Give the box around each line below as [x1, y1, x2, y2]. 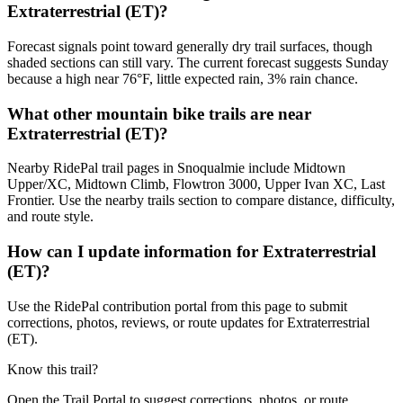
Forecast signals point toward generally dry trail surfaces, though [7, 38, 372, 54]
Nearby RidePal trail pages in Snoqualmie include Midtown [7, 160, 345, 176]
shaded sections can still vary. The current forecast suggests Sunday [7, 54, 389, 70]
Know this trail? [7, 361, 98, 377]
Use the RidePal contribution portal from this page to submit [7, 298, 347, 314]
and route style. [7, 209, 94, 225]
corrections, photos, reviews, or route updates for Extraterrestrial [7, 314, 370, 330]
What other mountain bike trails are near [7, 103, 311, 123]
